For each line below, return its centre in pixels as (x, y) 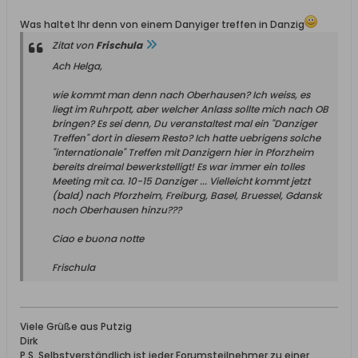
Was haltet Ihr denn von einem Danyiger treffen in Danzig (162, 24)
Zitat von (74, 45)
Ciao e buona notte (98, 239)
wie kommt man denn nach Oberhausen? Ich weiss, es (181, 95)
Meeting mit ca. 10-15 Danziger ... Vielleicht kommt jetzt (181, 181)
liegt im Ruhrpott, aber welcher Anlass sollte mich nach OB (190, 109)
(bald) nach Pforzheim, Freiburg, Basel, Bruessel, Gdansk (187, 195)
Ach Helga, (77, 66)
